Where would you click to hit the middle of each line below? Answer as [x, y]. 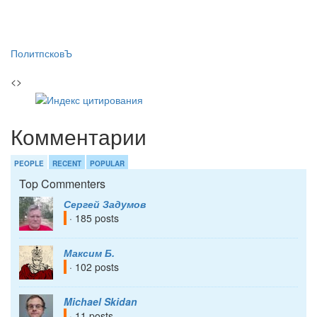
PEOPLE [29, 164]
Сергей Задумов [105, 204]
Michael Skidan [100, 302]
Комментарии [79, 137]
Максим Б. [89, 253]
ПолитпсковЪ [41, 53]
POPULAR [107, 164]
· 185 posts [93, 218]
